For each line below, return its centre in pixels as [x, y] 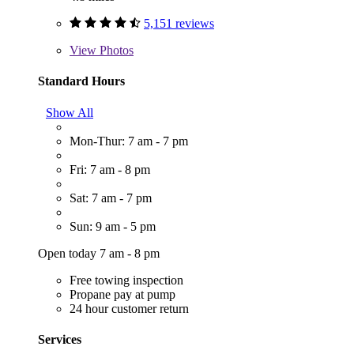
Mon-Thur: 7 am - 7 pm [129, 141]
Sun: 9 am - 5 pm [113, 226]
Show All [70, 112]
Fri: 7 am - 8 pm [110, 169]
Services [60, 339]
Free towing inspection [126, 280]
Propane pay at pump [122, 294]
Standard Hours [81, 81]
